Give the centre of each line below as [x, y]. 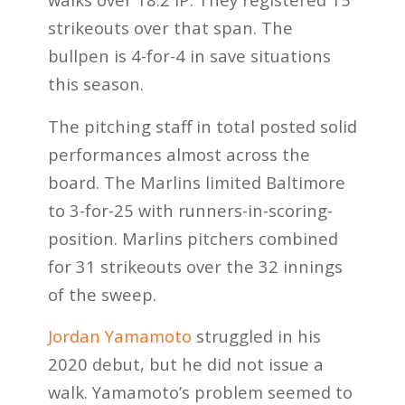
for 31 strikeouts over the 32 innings [195, 266]
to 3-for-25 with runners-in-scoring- [190, 210]
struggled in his [256, 336]
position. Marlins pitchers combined [193, 238]
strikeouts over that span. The [170, 28]
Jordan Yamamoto [119, 336]
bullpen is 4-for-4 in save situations [189, 56]
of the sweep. [102, 294]
